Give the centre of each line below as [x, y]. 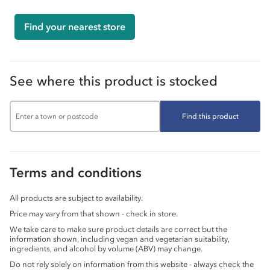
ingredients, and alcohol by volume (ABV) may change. [106, 249]
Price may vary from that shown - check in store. [94, 214]
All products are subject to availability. [76, 198]
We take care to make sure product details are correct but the [118, 230]
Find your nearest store [75, 27]
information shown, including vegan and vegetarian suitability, [120, 239]
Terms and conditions [76, 173]
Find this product [210, 116]
